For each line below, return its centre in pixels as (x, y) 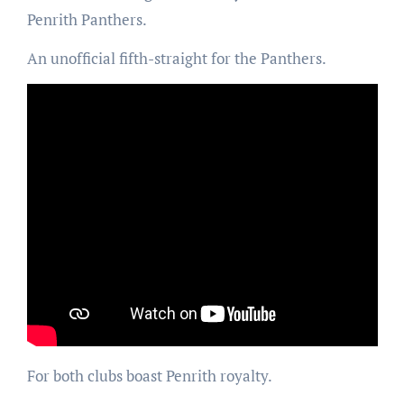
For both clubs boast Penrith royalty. (149, 375)
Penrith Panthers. (87, 20)
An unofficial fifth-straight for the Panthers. (176, 59)
